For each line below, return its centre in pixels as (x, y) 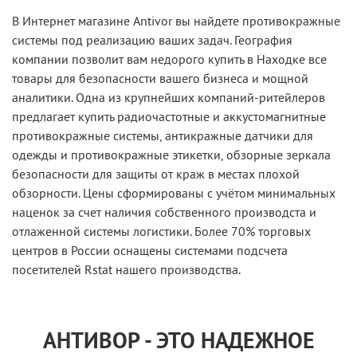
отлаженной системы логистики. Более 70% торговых (161, 231)
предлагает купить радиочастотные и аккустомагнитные (169, 116)
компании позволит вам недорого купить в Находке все (169, 59)
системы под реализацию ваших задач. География (152, 39)
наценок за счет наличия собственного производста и (164, 212)
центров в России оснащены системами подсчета (150, 250)
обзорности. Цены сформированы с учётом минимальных (174, 192)
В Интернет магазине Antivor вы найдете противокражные (176, 20)
